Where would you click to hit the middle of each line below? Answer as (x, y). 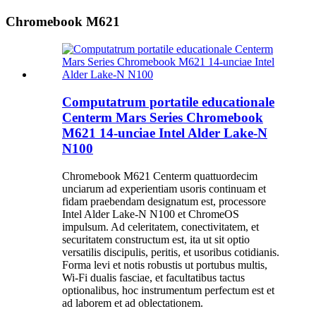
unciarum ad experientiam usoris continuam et (164, 188)
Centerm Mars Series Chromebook (163, 117)
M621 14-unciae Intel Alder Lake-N (165, 133)
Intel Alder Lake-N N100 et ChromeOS (151, 214)
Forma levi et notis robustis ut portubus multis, (165, 265)
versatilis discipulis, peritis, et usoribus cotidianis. (171, 252)
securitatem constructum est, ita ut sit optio (156, 239)
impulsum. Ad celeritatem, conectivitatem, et (160, 226)
